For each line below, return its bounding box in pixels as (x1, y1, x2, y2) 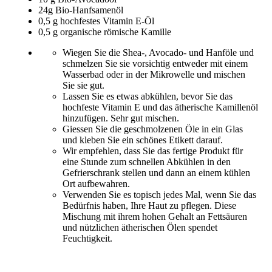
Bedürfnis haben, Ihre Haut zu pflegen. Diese (63, 200, 236, 211)
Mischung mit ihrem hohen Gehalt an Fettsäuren (63, 211, 247, 222)
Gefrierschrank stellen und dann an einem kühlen (63, 167, 250, 178)
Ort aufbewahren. (63, 178, 130, 189)
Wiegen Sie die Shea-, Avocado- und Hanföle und (63, 47, 254, 58)
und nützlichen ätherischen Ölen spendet (63, 222, 217, 233)
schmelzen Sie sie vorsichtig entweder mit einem (63, 58, 248, 69)
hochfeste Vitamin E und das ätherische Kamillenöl (63, 101, 258, 112)
